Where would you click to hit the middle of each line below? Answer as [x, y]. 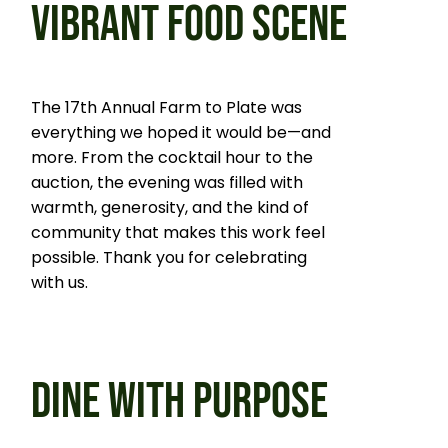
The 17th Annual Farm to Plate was [167, 108]
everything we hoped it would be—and [181, 133]
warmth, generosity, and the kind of [170, 208]
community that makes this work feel [178, 233]
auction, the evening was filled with [167, 183]
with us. [60, 283]
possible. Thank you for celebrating [169, 258]
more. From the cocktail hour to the [172, 158]
